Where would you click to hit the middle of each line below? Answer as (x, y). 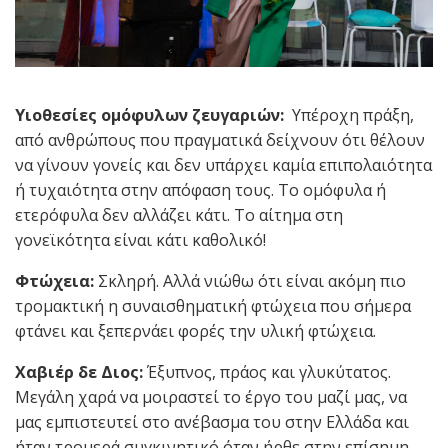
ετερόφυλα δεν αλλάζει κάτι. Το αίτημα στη (179, 214)
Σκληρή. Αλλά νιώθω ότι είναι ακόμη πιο (252, 280)
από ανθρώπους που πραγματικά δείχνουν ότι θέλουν (220, 139)
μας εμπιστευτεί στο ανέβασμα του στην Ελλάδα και (212, 421)
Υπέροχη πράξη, (353, 114)
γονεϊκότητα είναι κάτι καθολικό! (140, 239)
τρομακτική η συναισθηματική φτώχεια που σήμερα (213, 305)
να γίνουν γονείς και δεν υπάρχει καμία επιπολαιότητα (223, 164)
